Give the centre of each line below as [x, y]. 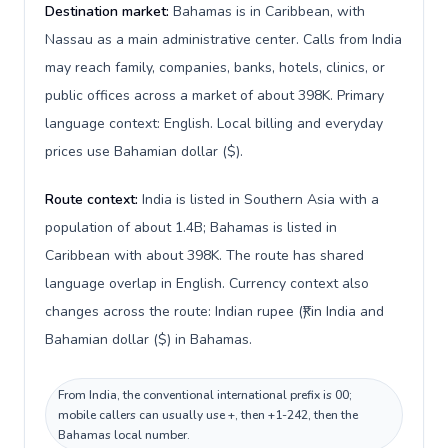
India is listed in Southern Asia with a [260, 199]
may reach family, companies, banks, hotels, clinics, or [215, 67]
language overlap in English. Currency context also [207, 283]
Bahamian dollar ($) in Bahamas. [148, 339]
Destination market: [109, 11]
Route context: [93, 199]
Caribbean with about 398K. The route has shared [204, 255]
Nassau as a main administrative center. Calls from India [223, 39]
